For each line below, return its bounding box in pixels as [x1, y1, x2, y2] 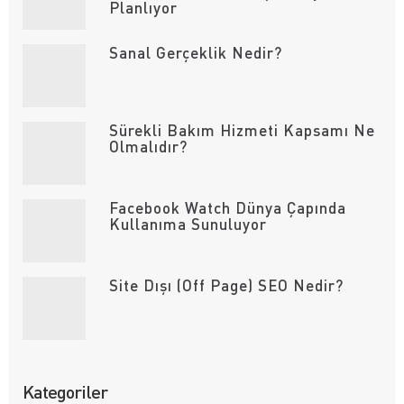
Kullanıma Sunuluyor [108, 214, 267, 234]
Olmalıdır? [108, 136, 188, 156]
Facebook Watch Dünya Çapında [108, 197, 346, 217]
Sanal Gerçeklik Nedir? [108, 42, 282, 62]
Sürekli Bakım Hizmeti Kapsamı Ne [108, 120, 375, 140]
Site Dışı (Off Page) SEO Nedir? [108, 275, 344, 295]
